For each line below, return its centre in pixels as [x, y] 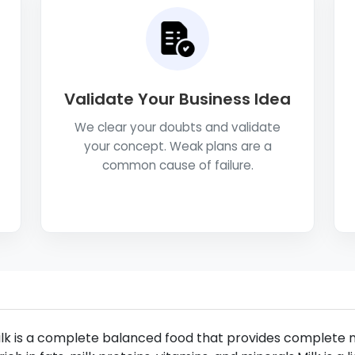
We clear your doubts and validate [177, 127]
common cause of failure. [177, 165]
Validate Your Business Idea [177, 99]
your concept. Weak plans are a [177, 146]
